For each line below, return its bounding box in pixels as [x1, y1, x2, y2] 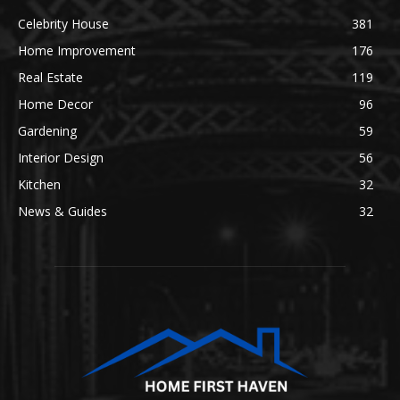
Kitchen [18, 176, 61, 194]
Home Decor [18, 96, 93, 113]
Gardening [18, 122, 77, 140]
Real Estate [18, 69, 83, 87]
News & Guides [18, 203, 107, 221]
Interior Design [18, 149, 104, 167]
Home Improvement [18, 42, 136, 60]
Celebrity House [18, 15, 109, 33]
